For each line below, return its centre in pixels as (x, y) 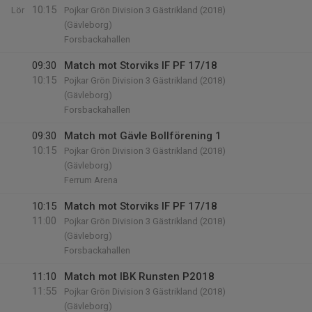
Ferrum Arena (91, 180)
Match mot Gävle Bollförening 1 (143, 136)
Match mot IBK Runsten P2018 (139, 276)
